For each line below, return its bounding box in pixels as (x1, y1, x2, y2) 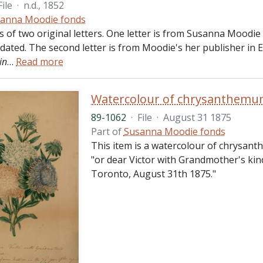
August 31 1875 (163, 111, 231, 124)
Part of (90, 125, 124, 138)
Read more (16, 55, 63, 68)
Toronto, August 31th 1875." (90, 167, 216, 180)
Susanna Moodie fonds (123, 125, 225, 138)
